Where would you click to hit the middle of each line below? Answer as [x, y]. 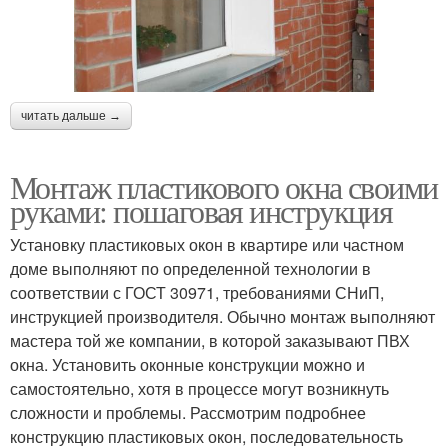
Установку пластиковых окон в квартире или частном [207, 245]
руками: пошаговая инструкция [201, 211]
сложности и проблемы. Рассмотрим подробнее [188, 413]
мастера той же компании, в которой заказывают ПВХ [210, 341]
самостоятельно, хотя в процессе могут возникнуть [199, 389]
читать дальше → [71, 116]
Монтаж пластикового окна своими [224, 187]
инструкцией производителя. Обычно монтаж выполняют [222, 317]
